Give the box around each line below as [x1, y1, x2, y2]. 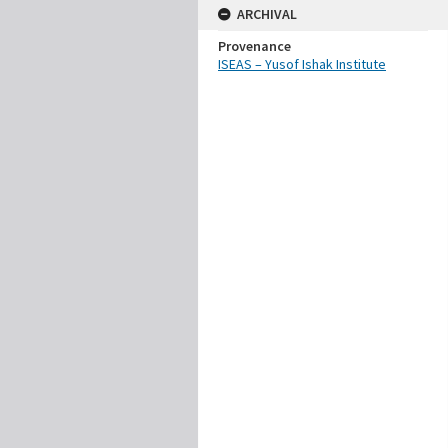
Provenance [218, 37, 291, 55]
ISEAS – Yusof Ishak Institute [218, 55, 386, 73]
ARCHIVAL [237, 5, 297, 23]
